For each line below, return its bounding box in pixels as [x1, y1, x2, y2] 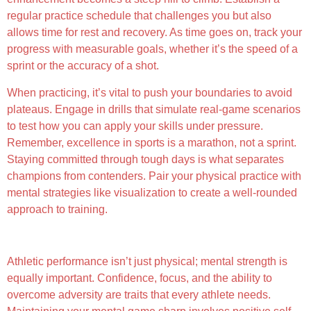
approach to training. [7, 203, 108, 215]
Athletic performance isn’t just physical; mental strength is [7, 255, 287, 267]
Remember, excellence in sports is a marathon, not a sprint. [7, 136, 296, 149]
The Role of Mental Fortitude [7, 227, 165, 242]
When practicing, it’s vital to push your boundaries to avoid [7, 86, 292, 99]
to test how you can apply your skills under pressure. [7, 119, 263, 132]
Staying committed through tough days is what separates [7, 153, 284, 165]
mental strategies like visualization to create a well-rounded [7, 186, 297, 199]
